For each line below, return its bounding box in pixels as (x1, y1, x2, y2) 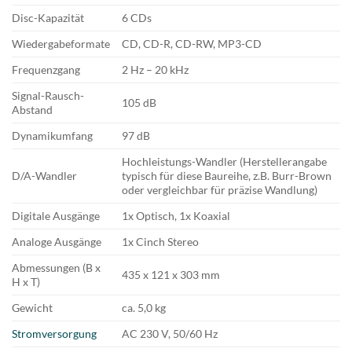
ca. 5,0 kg (122, 301, 167, 315)
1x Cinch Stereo (122, 235, 200, 249)
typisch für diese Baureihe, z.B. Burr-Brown (122, 169, 332, 183)
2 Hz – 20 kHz (122, 63, 189, 77)
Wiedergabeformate (12, 37, 110, 51)
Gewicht (12, 301, 53, 315)
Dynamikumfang (12, 129, 93, 143)
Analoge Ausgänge (12, 235, 101, 249)
